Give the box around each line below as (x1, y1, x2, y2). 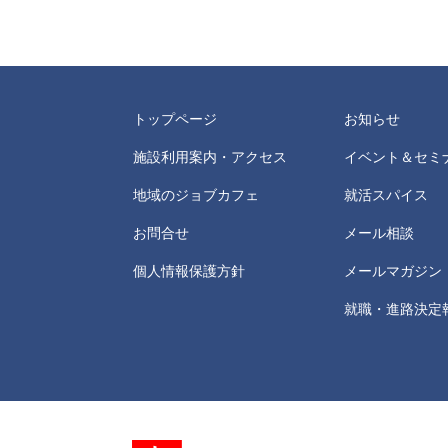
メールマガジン (344, 263, 442, 279)
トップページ (133, 111, 217, 127)
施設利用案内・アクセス (133, 149, 287, 165)
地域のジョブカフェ (133, 187, 259, 203)
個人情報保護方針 (133, 263, 245, 279)
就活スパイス (344, 187, 428, 203)
